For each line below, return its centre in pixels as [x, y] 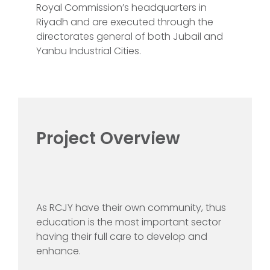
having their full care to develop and [122, 236]
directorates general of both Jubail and [130, 36]
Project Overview [108, 138]
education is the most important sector [129, 222]
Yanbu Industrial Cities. [89, 51]
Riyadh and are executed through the [125, 22]
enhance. [58, 251]
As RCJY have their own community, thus [131, 207]
